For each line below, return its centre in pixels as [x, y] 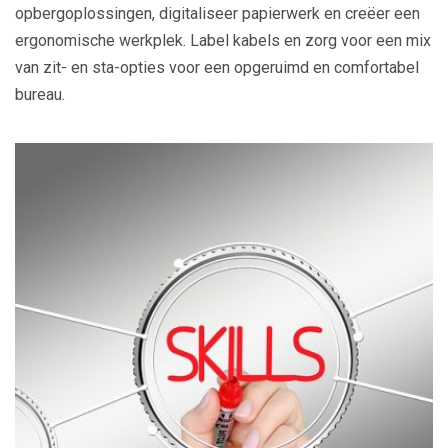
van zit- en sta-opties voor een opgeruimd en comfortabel [217, 67]
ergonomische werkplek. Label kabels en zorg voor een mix [223, 40]
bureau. [40, 94]
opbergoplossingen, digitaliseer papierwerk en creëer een [217, 13]
